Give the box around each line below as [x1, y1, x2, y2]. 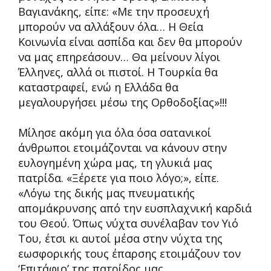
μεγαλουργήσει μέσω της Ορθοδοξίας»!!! [18, 95, 227, 109]
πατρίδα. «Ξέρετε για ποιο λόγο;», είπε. [18, 171, 219, 185]
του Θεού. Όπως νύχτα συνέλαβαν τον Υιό [18, 216, 238, 230]
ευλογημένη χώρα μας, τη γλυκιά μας [18, 155, 212, 170]
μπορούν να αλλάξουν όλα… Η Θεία [18, 19, 203, 34]
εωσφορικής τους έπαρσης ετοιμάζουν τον [18, 246, 241, 261]
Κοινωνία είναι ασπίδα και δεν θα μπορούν [18, 34, 242, 49]
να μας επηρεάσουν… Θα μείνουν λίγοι [18, 50, 220, 64]
